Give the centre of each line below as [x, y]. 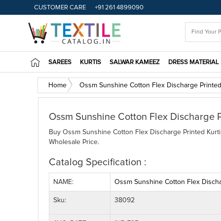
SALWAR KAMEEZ [135, 62]
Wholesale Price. [74, 142]
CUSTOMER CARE [60, 7]
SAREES [60, 62]
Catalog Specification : [98, 162]
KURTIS [91, 62]
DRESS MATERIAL [193, 62]
